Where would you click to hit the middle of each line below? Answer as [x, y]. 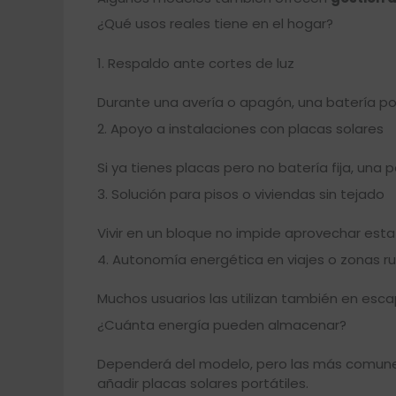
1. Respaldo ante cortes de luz [195, 63]
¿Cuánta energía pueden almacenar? [221, 324]
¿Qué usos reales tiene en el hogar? [215, 24]
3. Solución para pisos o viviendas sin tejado [240, 194]
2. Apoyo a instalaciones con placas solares [240, 128]
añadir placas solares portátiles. [202, 384]
